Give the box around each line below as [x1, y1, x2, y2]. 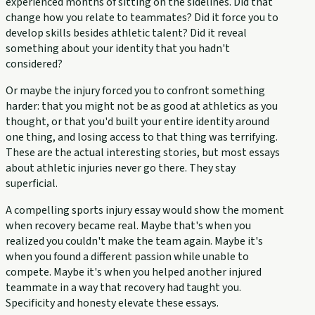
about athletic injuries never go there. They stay [6, 160, 236, 176]
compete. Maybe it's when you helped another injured [6, 264, 262, 281]
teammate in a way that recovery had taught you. [6, 280, 241, 296]
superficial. [6, 176, 58, 192]
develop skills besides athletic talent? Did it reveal [6, 25, 247, 41]
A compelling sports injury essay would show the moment [6, 202, 284, 219]
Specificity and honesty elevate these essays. [6, 295, 219, 311]
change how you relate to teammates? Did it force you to [6, 10, 278, 26]
